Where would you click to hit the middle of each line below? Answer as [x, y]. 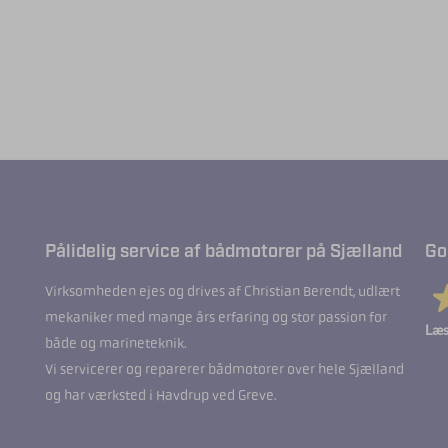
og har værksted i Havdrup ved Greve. [160, 394]
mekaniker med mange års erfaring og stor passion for [215, 316]
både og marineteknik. [115, 342]
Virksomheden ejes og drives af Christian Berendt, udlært [222, 290]
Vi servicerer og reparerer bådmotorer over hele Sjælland [224, 368]
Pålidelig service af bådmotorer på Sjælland [223, 251]
